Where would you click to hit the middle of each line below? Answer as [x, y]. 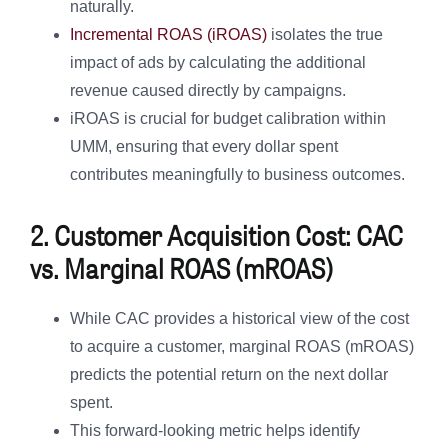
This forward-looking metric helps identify [215, 431]
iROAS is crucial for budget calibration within [228, 119]
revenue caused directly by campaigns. [210, 91]
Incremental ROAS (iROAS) [168, 35]
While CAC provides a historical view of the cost [239, 319]
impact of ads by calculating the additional [218, 63]
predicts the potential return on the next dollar [229, 375]
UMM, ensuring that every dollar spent [204, 147]
